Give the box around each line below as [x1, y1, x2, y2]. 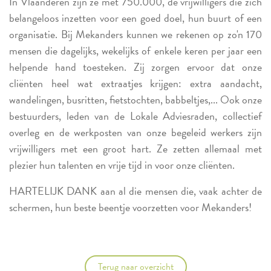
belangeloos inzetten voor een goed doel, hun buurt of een [9, 9, 262, 26]
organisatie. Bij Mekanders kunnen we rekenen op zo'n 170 [9, 25, 262, 42]
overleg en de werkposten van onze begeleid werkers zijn [9, 123, 262, 140]
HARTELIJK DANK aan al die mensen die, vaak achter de [9, 182, 262, 199]
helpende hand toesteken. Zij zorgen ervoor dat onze [9, 58, 262, 75]
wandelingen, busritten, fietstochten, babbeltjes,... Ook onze [9, 91, 262, 108]
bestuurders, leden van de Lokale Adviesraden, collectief [9, 107, 262, 124]
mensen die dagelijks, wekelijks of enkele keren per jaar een [9, 42, 262, 59]
